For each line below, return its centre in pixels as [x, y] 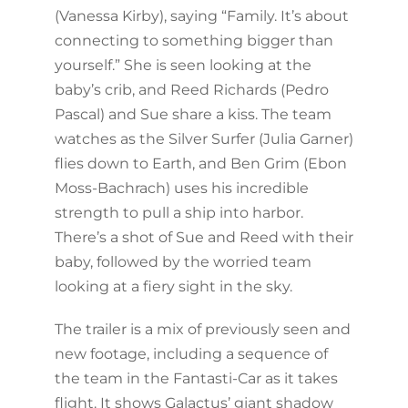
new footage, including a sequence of [191, 353]
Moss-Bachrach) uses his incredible [181, 188]
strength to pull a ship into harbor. [178, 212]
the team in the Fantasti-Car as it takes [196, 378]
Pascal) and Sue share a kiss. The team [193, 114]
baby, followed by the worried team [183, 261]
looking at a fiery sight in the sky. [173, 286]
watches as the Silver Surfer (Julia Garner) [204, 138]
